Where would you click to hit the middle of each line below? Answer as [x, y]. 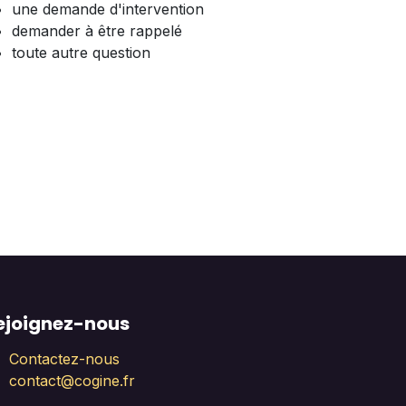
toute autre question [81, 53]
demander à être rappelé [97, 31]
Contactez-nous [64, 359]
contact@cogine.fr [72, 381]
